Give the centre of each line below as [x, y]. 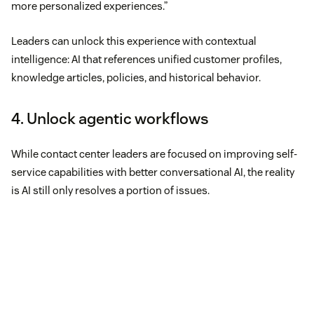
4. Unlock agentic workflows [110, 118]
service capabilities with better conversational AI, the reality [153, 172]
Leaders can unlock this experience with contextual [134, 41]
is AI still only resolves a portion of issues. [110, 190]
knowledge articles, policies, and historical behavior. [136, 77]
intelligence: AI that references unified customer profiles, [146, 59]
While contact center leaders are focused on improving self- [154, 153]
